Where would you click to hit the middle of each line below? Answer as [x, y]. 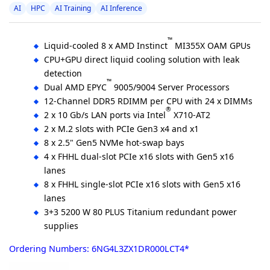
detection [63, 74]
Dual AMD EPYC [75, 87]
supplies [61, 226]
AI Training [73, 8]
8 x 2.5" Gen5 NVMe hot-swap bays [114, 143]
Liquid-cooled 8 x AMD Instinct [106, 46]
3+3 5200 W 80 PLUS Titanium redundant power [140, 212]
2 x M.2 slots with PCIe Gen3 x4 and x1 [121, 129]
